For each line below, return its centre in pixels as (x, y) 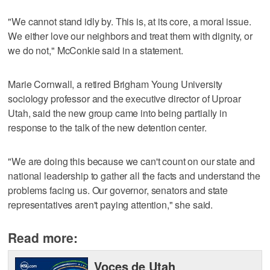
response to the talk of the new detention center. (107, 127)
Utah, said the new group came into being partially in (118, 113)
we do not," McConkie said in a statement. (96, 50)
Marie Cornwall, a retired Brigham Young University (115, 84)
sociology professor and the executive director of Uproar (124, 98)
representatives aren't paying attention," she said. (111, 204)
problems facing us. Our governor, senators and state (118, 190)
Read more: (43, 237)
